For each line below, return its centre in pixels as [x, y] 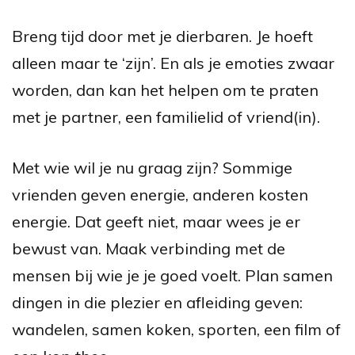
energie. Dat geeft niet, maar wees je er [156, 221]
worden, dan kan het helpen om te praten [165, 90]
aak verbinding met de [202, 248]
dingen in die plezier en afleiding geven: [157, 302]
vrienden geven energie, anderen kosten [160, 194]
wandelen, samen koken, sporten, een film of [176, 329]
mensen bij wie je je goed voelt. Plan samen [172, 275]
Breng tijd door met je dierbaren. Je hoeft [162, 36]
